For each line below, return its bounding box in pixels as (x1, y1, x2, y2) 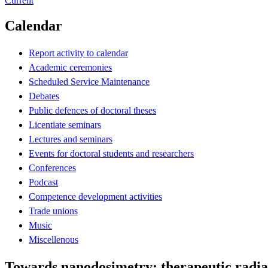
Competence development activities (29, 191, 162, 202)
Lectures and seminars (29, 133, 112, 144)
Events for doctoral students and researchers (29, 148, 194, 159)
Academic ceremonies (29, 62, 112, 72)
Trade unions (29, 205, 78, 216)
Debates (29, 90, 59, 101)
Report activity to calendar (29, 47, 128, 58)
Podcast (29, 176, 58, 187)
